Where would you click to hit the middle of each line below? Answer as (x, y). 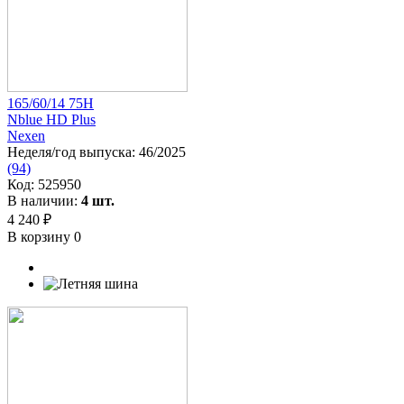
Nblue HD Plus (51, 119)
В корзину (41, 236)
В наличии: (44, 200)
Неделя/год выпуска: (73, 151)
